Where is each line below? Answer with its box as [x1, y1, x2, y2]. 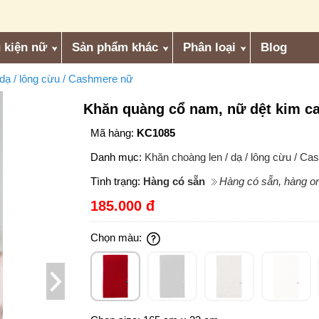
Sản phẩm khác [72, 41, 158, 54]
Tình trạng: [90, 175, 144, 188]
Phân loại [183, 41, 236, 54]
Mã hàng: [90, 127, 137, 140]
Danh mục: [90, 151, 145, 164]
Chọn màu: [90, 231, 145, 244]
